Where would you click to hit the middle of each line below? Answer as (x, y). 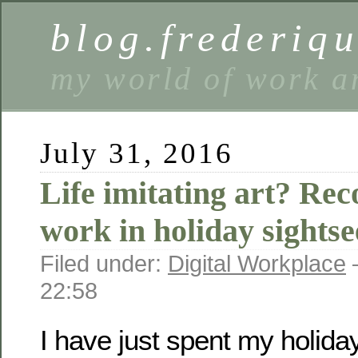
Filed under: (104, 263)
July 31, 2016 (137, 153)
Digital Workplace (257, 263)
